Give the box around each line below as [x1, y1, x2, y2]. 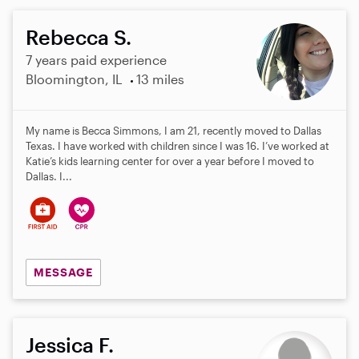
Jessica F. [26, 332, 114, 357]
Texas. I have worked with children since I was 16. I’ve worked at [26, 139, 329, 153]
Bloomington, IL [26, 71, 123, 87]
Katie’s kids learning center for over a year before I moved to [26, 155, 314, 168]
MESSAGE [33, 264, 93, 279]
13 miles [135, 71, 184, 87]
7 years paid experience [26, 52, 167, 68]
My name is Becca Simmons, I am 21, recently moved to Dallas [26, 124, 321, 138]
